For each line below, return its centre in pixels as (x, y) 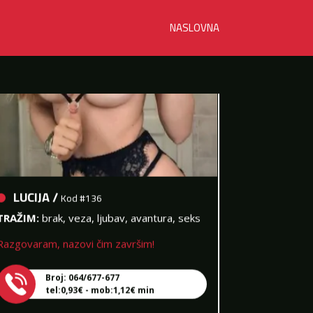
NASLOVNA (194, 28)
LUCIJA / (37, 185)
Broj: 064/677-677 (82, 265)
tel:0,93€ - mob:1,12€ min (100, 278)
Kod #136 (81, 186)
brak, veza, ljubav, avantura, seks (121, 206)
